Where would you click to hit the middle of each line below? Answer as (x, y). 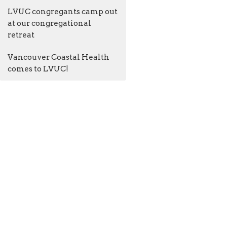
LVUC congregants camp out (63, 11)
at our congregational (50, 23)
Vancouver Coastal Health (59, 57)
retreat (21, 35)
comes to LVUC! (38, 69)
